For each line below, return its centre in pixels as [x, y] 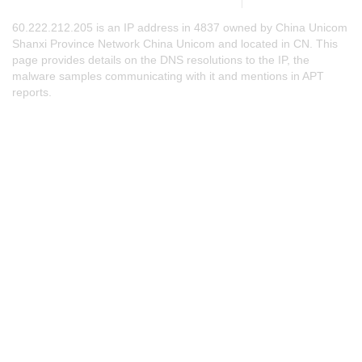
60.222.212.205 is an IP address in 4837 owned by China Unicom [180, 27]
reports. [32, 92]
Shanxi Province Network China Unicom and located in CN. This [175, 44]
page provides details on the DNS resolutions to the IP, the [161, 60]
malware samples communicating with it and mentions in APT [168, 76]
